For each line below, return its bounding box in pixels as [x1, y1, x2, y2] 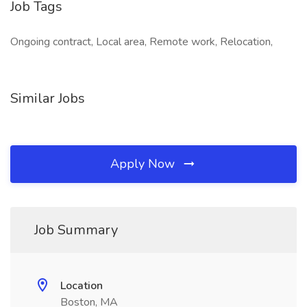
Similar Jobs [10, 89, 85, 108]
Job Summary [34, 221, 118, 239]
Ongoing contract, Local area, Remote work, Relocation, [10, 34, 273, 49]
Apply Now [110, 156, 178, 172]
